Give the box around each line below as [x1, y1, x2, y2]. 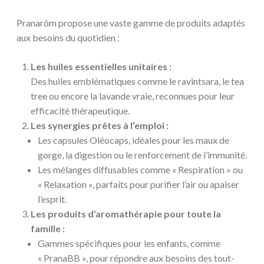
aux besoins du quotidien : [16, 32, 120, 44]
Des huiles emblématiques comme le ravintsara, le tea [31, 75, 244, 87]
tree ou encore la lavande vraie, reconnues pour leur [31, 90, 235, 102]
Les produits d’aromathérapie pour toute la [31, 208, 221, 220]
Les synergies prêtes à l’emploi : [31, 120, 169, 131]
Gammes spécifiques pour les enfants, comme [38, 237, 220, 249]
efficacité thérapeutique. [31, 105, 130, 117]
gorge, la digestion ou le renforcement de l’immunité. [38, 149, 247, 161]
